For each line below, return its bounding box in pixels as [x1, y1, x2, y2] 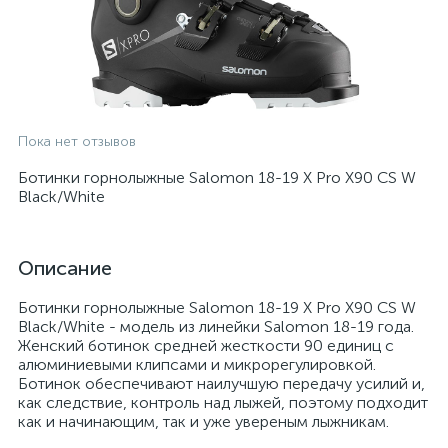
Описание [18, 256, 112, 280]
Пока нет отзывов [18, 133, 136, 150]
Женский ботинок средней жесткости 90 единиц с [18, 336, 394, 355]
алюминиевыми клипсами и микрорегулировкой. [18, 355, 376, 374]
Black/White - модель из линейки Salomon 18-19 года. [18, 317, 414, 336]
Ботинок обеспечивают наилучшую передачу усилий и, [18, 374, 425, 393]
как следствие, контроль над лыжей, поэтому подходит [18, 393, 428, 412]
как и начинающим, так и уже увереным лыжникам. [18, 412, 389, 431]
